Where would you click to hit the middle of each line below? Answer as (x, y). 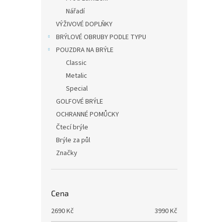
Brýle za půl (73, 140)
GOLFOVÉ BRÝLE (80, 101)
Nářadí (75, 11)
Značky (67, 153)
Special (77, 88)
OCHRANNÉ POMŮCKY (87, 114)
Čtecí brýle (72, 127)
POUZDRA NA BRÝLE (85, 50)
